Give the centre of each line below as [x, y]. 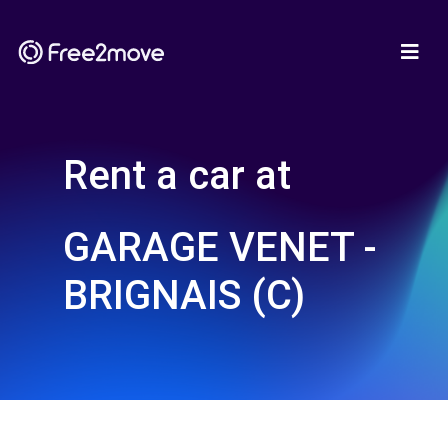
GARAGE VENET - [220, 247]
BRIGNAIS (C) [184, 295]
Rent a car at [177, 175]
